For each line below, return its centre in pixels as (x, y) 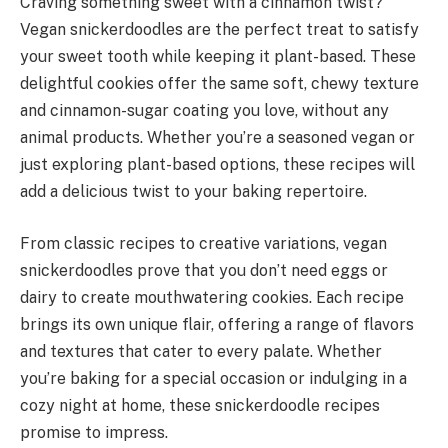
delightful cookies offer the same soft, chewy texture (219, 83)
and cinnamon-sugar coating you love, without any (204, 110)
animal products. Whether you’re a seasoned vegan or (217, 137)
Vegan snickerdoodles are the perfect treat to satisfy (219, 29)
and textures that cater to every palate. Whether (201, 351)
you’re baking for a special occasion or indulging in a (213, 378)
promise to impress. (94, 432)
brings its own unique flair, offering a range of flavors (217, 324)
